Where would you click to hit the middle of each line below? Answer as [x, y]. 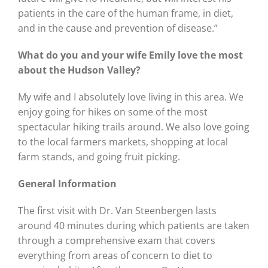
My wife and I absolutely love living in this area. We [131, 97]
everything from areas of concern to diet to [115, 256]
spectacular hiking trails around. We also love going [134, 127]
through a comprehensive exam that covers [117, 241]
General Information [67, 184]
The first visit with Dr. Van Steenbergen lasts [117, 211]
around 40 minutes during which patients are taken [134, 226]
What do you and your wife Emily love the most [130, 55]
